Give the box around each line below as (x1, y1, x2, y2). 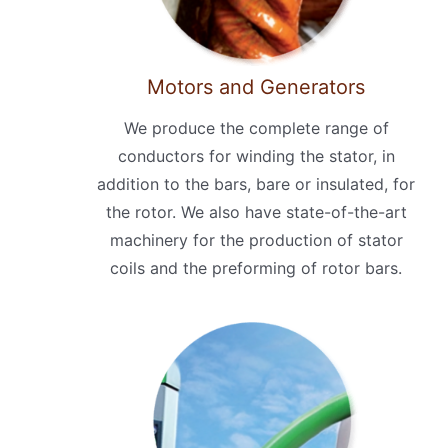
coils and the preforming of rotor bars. (110, 258, 402, 279)
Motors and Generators (147, 75, 365, 100)
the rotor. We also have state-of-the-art (105, 202, 407, 223)
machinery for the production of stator (109, 230, 403, 251)
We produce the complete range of (123, 118, 389, 139)
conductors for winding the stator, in (117, 146, 395, 167)
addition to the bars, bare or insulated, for (97, 174, 415, 195)
